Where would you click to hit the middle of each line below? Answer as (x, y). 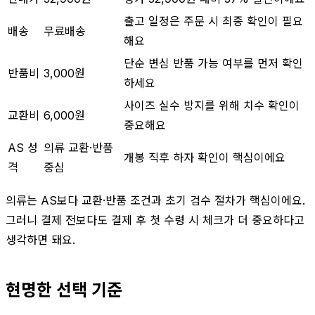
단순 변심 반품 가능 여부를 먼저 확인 (213, 63)
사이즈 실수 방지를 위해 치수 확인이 (212, 105)
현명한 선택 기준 (64, 290)
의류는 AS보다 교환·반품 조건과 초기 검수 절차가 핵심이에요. (155, 200)
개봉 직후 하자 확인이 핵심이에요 (205, 157)
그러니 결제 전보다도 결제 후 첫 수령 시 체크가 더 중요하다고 (155, 220)
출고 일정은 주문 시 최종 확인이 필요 (213, 21)
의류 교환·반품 (78, 147)
